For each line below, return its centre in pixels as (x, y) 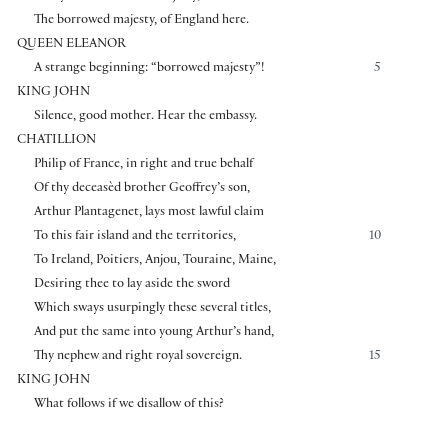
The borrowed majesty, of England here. (141, 20)
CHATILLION (56, 140)
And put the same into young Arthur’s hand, (153, 332)
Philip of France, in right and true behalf (143, 164)
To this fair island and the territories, (134, 236)
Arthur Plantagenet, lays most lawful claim (148, 212)
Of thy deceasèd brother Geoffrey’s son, (141, 188)
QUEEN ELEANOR (71, 44)
